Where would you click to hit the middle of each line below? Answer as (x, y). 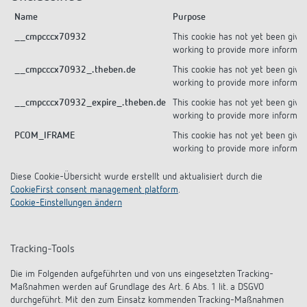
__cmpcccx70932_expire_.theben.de (90, 102)
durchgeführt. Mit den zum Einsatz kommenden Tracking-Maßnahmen (147, 300)
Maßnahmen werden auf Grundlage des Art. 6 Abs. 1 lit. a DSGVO (137, 287)
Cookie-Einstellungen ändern (66, 202)
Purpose (189, 17)
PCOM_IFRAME (45, 135)
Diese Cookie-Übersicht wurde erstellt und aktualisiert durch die (136, 176)
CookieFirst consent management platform (94, 189)
